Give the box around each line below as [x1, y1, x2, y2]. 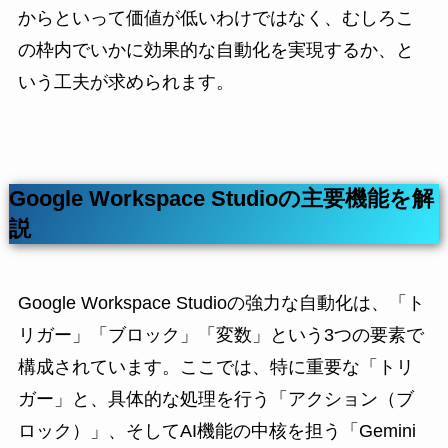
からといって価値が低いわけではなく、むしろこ [17, 7, 414, 28]
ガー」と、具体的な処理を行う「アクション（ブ [17, 388, 414, 409]
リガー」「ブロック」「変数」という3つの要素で [17, 324, 424, 345]
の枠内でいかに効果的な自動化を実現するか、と [17, 39, 414, 60]
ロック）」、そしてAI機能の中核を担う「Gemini [17, 420, 416, 441]
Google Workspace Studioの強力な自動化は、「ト [17, 292, 425, 313]
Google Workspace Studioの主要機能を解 [8, 186, 434, 211]
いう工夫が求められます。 [17, 71, 234, 92]
